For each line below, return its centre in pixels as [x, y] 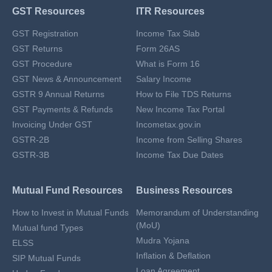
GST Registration [45, 33]
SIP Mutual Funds [46, 258]
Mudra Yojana [163, 240]
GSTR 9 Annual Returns [58, 94]
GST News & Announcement [67, 79]
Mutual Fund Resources [67, 190]
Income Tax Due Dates [180, 155]
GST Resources [49, 11]
